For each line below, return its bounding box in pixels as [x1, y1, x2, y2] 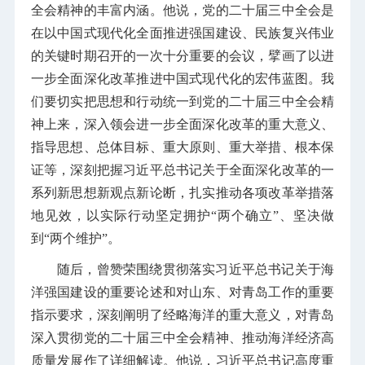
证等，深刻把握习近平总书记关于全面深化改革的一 [30, 162, 335, 177]
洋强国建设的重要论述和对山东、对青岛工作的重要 [30, 284, 335, 299]
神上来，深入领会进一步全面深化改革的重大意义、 [30, 117, 335, 131]
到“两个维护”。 [30, 231, 121, 245]
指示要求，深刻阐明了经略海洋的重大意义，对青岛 [30, 307, 335, 322]
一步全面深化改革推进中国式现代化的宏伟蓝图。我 [30, 71, 335, 86]
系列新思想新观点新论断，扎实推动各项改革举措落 [30, 185, 335, 200]
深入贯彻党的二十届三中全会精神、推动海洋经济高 [30, 330, 335, 345]
